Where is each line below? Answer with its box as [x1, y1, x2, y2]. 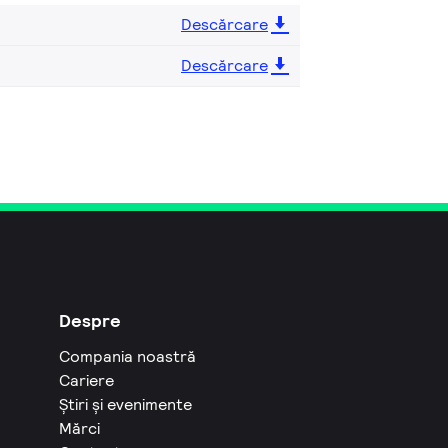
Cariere [59, 369, 115, 391]
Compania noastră [59, 345, 197, 367]
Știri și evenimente [59, 393, 193, 415]
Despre [59, 308, 122, 332]
